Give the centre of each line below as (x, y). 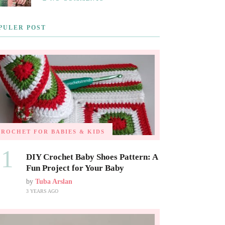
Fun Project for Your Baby (75, 168)
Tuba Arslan (53, 182)
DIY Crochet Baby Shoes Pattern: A (92, 157)
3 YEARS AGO (42, 191)
